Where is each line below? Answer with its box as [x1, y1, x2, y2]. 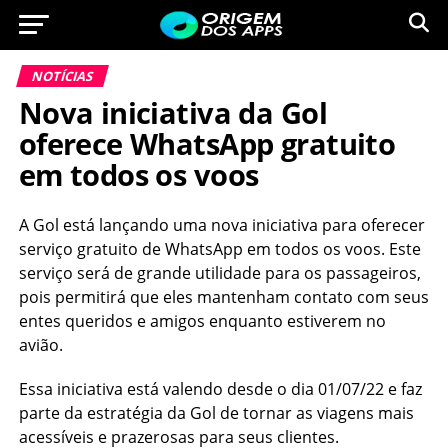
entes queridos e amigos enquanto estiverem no [18, 310, 386, 332]
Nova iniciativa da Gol [18, 93, 327, 132]
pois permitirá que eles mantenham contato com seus [18, 286, 429, 308]
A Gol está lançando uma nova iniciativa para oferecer [18, 214, 425, 236]
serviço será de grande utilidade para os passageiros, [18, 262, 421, 284]
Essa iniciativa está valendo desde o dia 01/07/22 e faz [18, 378, 422, 400]
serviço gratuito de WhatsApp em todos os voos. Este [18, 238, 421, 260]
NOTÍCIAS [29, 67, 96, 85]
